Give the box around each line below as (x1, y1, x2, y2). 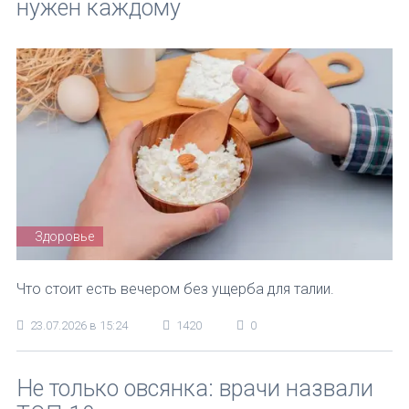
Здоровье (35, 228, 94, 244)
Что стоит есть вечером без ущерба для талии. (16, 279, 334, 298)
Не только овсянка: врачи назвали (16, 375, 373, 402)
